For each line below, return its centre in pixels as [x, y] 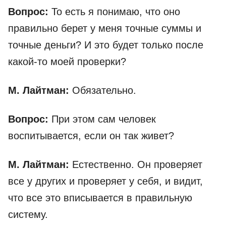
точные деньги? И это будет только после [106, 45]
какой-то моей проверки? [67, 62]
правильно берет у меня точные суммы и [105, 29]
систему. [28, 215]
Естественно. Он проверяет [137, 165]
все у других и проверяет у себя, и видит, [105, 181]
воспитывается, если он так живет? [91, 136]
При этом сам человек [102, 119]
